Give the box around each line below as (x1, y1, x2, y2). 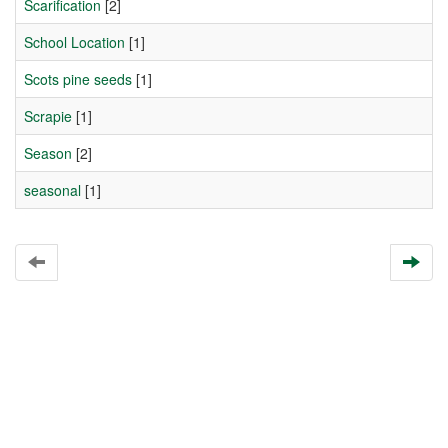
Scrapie (24, 106, 72, 126)
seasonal (24, 180, 81, 200)
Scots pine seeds (24, 69, 132, 89)
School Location (24, 32, 125, 52)
